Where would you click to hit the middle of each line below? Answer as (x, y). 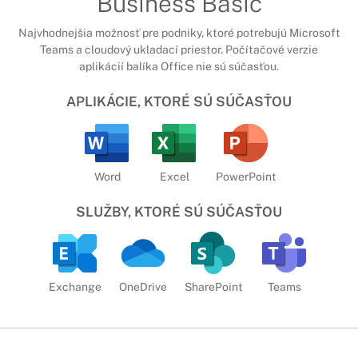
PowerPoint (246, 176)
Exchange (75, 286)
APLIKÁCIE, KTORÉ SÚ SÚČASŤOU (179, 102)
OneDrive (143, 286)
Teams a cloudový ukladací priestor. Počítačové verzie (179, 49)
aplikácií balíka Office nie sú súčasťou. (179, 66)
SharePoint (213, 286)
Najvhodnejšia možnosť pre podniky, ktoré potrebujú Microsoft (179, 32)
